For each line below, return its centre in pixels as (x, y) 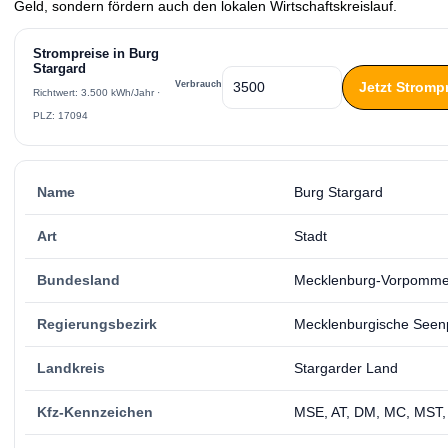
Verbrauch (198, 84)
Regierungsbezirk (97, 324)
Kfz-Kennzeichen (95, 412)
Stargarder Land (346, 368)
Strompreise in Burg (96, 54)
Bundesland (78, 280)
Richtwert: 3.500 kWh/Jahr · (96, 92)
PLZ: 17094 (60, 115)
